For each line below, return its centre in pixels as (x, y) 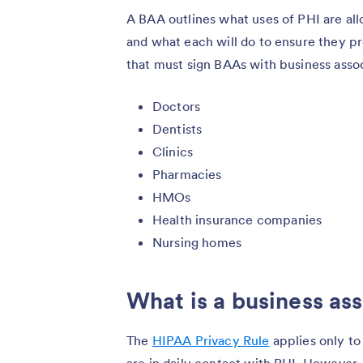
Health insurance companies (237, 219)
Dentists (177, 128)
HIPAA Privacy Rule (211, 340)
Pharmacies (187, 174)
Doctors (177, 106)
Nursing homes (197, 242)
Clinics (173, 151)
